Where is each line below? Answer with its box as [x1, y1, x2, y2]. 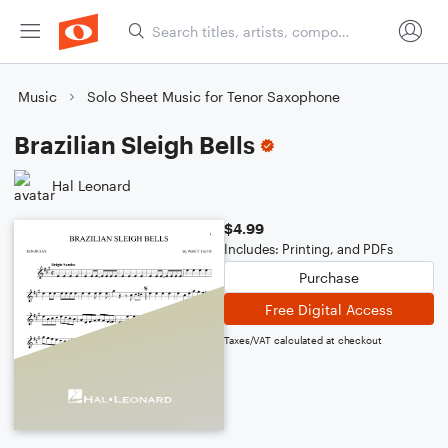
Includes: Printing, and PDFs [224, 241, 393, 257]
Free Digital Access [265, 300, 393, 318]
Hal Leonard [52, 176, 131, 194]
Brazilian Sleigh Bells [14, 130, 255, 159]
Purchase [299, 268, 359, 286]
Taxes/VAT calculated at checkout [224, 334, 382, 346]
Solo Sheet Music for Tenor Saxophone [87, 88, 340, 105]
